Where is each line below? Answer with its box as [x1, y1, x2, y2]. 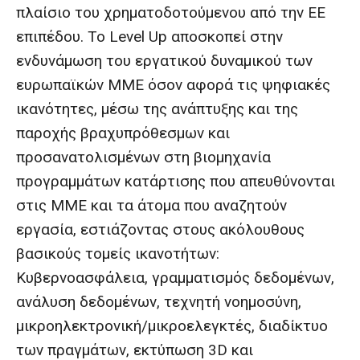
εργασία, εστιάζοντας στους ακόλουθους [16, 220, 305, 239]
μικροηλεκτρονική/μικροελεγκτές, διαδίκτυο [16, 317, 328, 335]
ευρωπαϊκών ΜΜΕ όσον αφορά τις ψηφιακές [16, 76, 330, 94]
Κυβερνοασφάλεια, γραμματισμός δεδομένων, [16, 268, 334, 287]
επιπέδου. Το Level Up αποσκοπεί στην [16, 27, 283, 46]
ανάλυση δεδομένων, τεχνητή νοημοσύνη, [16, 292, 301, 311]
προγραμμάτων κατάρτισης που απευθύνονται [16, 172, 335, 190]
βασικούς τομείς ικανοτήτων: [16, 244, 219, 263]
